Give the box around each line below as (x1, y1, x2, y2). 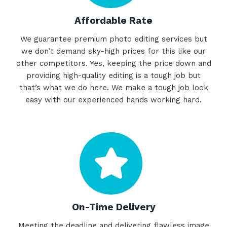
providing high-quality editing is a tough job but (26, 70, 201, 80)
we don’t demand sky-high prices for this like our (21, 46, 206, 56)
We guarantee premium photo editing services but (20, 34, 207, 44)
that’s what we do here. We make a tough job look (19, 83, 208, 92)
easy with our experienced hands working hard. (25, 95, 202, 104)
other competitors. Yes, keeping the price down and (16, 58, 211, 68)
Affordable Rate (74, 14, 153, 26)
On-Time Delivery (71, 201, 156, 213)
